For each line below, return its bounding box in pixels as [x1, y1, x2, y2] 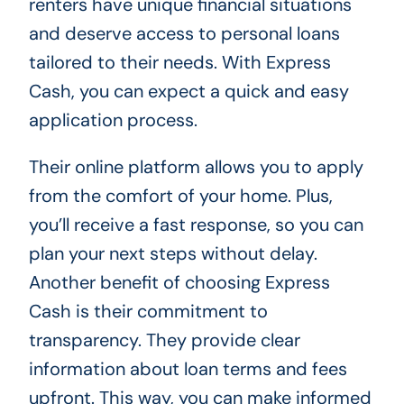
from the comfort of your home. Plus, [28, 183, 333, 207]
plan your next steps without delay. [28, 241, 317, 265]
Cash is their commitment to [28, 298, 268, 323]
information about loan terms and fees [28, 356, 347, 381]
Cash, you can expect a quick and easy [28, 78, 349, 103]
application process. [28, 107, 197, 132]
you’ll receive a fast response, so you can [28, 212, 363, 236]
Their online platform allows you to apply [28, 154, 363, 179]
